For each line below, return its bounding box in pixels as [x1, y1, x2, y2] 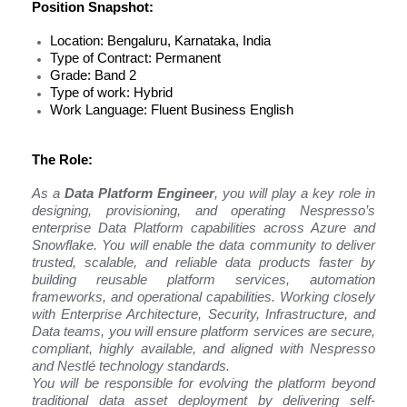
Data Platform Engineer [65, 186, 214, 201]
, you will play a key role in [214, 186, 375, 201]
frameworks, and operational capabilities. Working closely [32, 290, 375, 304]
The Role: [32, 153, 93, 167]
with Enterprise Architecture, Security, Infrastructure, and [32, 307, 375, 322]
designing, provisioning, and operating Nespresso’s [32, 203, 375, 218]
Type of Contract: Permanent [50, 51, 221, 65]
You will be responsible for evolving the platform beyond [32, 376, 375, 391]
